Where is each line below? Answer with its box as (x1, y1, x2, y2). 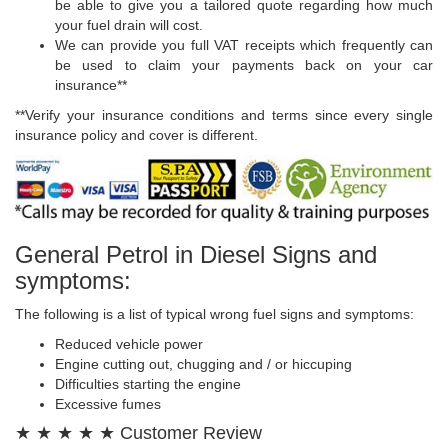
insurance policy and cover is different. (15, 126, 258, 143)
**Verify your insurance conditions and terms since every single (15, 106, 433, 123)
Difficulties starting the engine (55, 375, 241, 392)
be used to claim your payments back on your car (55, 56, 433, 73)
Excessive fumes (55, 395, 161, 412)
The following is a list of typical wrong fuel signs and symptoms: (15, 305, 414, 322)
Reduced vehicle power (55, 335, 203, 352)
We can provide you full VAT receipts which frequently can (55, 36, 433, 53)
